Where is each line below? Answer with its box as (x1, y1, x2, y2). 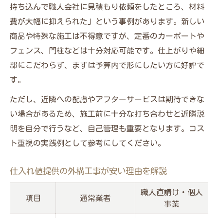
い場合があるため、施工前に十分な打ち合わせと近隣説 (10, 109, 204, 118)
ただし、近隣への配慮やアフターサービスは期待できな (10, 95, 204, 103)
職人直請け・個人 (140, 188, 203, 196)
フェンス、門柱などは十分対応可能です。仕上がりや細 (10, 46, 204, 54)
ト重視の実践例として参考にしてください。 (10, 139, 165, 147)
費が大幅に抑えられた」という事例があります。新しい (10, 17, 204, 25)
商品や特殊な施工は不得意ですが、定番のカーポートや (10, 32, 204, 40)
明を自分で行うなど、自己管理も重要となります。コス (10, 124, 204, 132)
